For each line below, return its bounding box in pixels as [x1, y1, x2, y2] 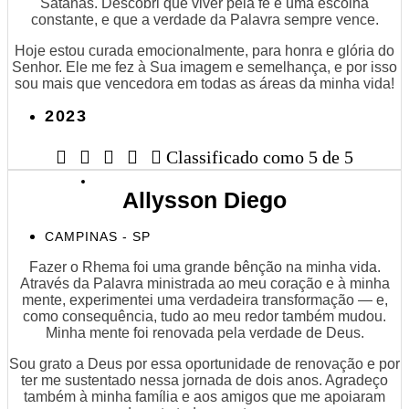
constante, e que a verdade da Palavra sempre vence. [30, 11, 379, 27]
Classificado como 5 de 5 [166, 146, 353, 167]
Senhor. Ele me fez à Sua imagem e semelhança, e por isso [12, 58, 397, 75]
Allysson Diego [122, 186, 287, 213]
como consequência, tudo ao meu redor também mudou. [23, 308, 386, 324]
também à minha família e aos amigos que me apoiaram [24, 388, 385, 404]
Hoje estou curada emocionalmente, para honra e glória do [15, 42, 394, 58]
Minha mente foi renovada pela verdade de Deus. [45, 324, 364, 341]
